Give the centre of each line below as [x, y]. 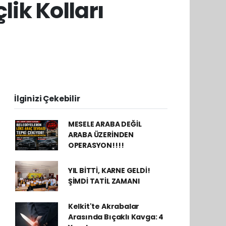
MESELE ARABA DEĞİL [105, 124]
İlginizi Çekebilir [47, 99]
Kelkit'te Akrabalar [104, 206]
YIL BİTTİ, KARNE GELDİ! [109, 171]
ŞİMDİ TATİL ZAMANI [104, 181]
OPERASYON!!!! [96, 145]
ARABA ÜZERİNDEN [101, 135]
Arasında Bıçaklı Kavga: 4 [116, 217]
